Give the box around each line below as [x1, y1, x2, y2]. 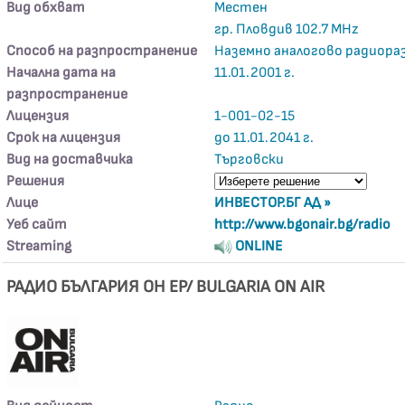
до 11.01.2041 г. [214, 129, 315, 146]
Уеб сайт [6, 216, 68, 233]
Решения [6, 173, 65, 190]
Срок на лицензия [6, 129, 121, 146]
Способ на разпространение [6, 42, 198, 60]
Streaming [6, 238, 72, 255]
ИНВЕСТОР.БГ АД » [214, 194, 332, 212]
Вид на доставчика [6, 151, 134, 168]
